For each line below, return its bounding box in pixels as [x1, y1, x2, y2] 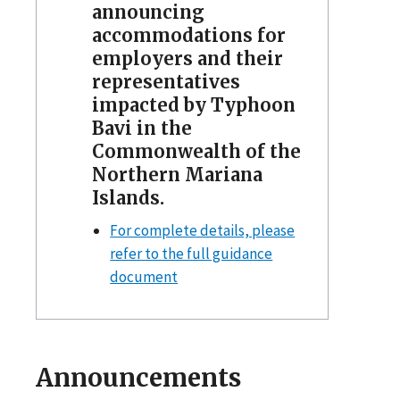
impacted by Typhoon [91, 93, 296, 116]
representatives [91, 70, 240, 93]
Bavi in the [91, 116, 192, 139]
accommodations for [91, 23, 286, 46]
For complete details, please [110, 220, 296, 240]
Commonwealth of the [91, 139, 301, 162]
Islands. [91, 186, 164, 209]
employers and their [91, 46, 283, 70]
